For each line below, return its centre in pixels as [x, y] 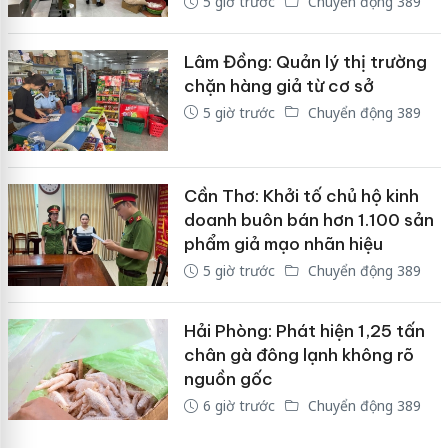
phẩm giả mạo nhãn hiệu [283, 244]
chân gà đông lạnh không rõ [298, 354]
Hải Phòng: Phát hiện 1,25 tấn [304, 330]
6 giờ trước [238, 405]
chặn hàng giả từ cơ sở [278, 85]
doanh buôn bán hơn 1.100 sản [308, 220]
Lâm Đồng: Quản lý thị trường [305, 61]
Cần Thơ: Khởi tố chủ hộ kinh [301, 196]
